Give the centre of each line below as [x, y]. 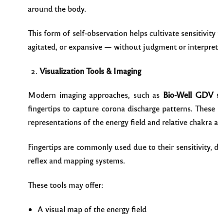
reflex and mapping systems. [76, 160]
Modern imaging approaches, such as [96, 95]
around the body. [57, 9]
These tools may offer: [65, 185]
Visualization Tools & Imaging [90, 71]
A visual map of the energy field [92, 209]
